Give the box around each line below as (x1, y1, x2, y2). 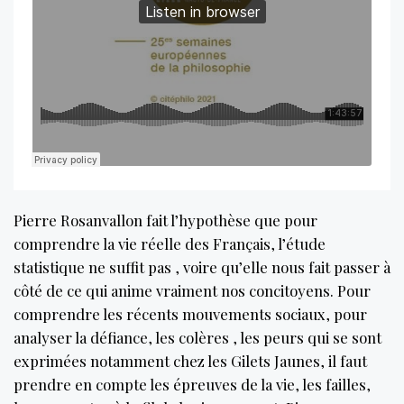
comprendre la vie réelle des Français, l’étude (14, 233, 326, 253)
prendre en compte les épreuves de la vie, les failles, (14, 373, 371, 394)
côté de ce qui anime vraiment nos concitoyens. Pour (14, 280, 371, 300)
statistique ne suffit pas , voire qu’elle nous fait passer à (14, 256, 390, 277)
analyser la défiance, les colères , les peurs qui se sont (14, 326, 381, 347)
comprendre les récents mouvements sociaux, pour (14, 303, 367, 324)
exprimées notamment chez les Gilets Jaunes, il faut (14, 350, 367, 371)
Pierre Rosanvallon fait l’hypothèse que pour (14, 209, 317, 230)
